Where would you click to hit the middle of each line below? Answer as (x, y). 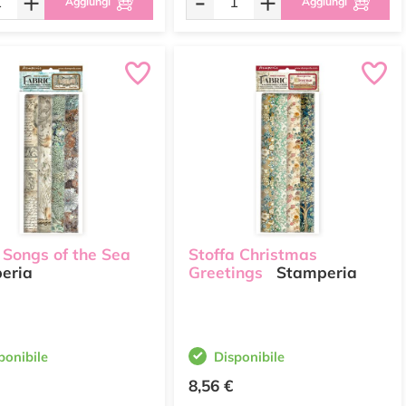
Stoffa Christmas (253, 255)
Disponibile (249, 357)
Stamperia (314, 273)
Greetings (226, 273)
